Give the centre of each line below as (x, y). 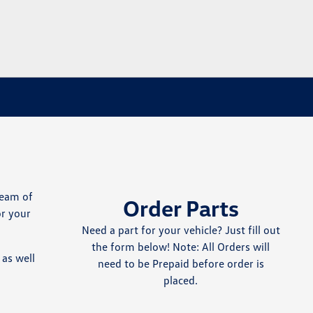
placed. (181, 280)
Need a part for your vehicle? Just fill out (181, 230)
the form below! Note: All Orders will (181, 247)
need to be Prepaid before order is (181, 263)
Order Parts (181, 208)
